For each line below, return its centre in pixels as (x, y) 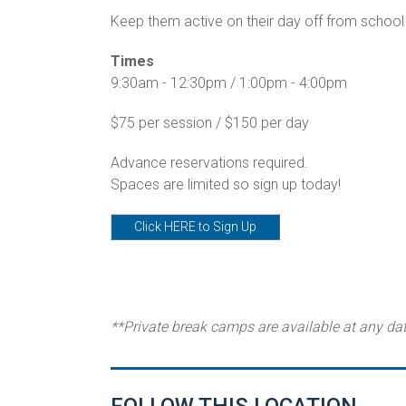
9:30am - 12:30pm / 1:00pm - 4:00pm (231, 82)
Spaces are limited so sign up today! (227, 184)
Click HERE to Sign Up (195, 226)
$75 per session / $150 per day (210, 122)
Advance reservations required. (211, 162)
